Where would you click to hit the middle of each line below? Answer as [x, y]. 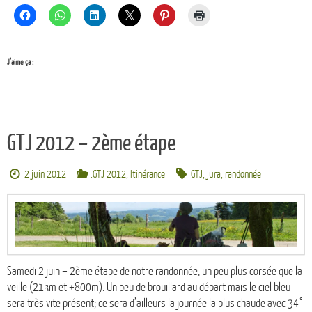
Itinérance [147, 174]
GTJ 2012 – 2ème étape [91, 143]
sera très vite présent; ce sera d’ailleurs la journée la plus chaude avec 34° [155, 304]
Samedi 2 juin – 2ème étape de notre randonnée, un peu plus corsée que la [155, 272]
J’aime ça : [20, 62]
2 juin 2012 [46, 174]
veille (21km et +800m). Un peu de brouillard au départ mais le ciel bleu [149, 288]
